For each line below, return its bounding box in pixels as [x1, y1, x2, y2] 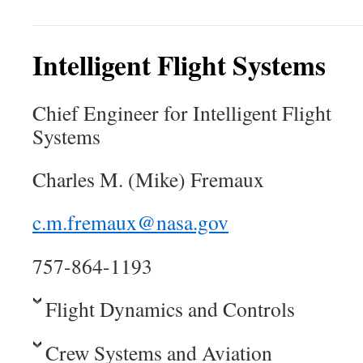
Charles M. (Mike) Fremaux [32, 165, 264, 193]
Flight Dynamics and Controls [45, 295, 295, 322]
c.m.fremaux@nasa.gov [32, 208, 228, 236]
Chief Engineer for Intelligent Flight [32, 99, 331, 126]
